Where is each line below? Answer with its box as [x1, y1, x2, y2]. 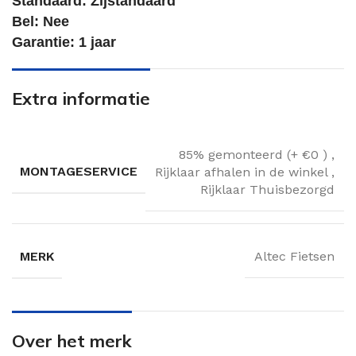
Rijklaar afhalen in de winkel [155, 164, 331, 180]
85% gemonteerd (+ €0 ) [179, 146, 331, 162]
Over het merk [12, 329, 132, 352]
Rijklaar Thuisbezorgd [200, 181, 335, 197]
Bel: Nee [12, 13, 69, 29]
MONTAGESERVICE [20, 164, 137, 180]
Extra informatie [12, 87, 150, 110]
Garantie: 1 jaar [12, 33, 116, 50]
